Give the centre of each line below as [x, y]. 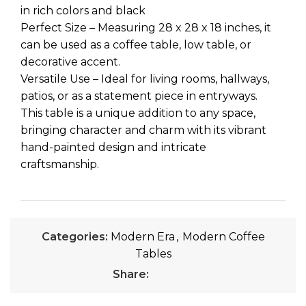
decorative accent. [70, 62]
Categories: [74, 237]
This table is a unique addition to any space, [138, 113]
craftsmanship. [60, 164]
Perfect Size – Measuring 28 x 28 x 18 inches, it [146, 28]
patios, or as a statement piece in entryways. [139, 96]
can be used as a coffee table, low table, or [136, 45]
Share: [131, 274]
